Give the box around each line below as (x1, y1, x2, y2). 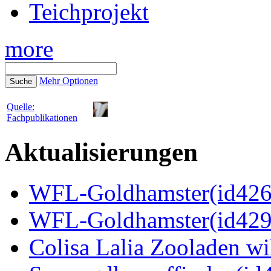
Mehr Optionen (39, 76, 98, 87)
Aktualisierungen (5, 137, 198, 166)
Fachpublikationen (7, 113, 77, 123)
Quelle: (7, 102, 34, 113)
